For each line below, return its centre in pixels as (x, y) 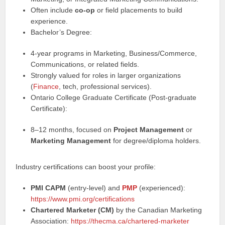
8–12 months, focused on (72, 130)
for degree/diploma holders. (156, 141)
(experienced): (161, 188)
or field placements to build (139, 10)
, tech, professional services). (105, 86)
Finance (46, 86)
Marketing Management (71, 141)
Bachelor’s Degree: (62, 32)
